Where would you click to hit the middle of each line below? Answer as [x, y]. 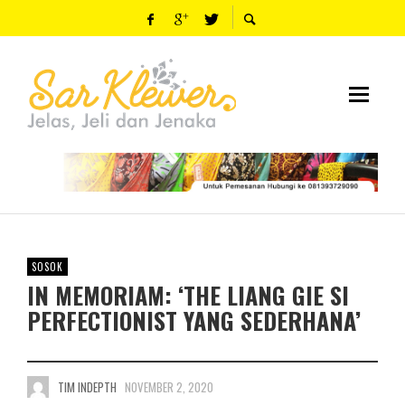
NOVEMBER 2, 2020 [169, 386]
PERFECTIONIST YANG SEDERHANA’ [194, 320]
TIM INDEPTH [87, 386]
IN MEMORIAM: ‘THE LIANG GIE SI [188, 295]
